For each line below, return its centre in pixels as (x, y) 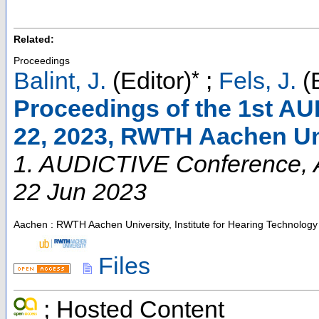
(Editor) (149, 80)
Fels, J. (257, 80)
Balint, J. (60, 80)
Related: (34, 39)
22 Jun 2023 (80, 191)
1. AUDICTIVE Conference (157, 163)
